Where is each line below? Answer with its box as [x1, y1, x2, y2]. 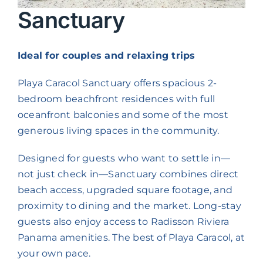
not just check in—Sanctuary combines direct [17, 168, 239, 180]
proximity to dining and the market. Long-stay [17, 200, 241, 211]
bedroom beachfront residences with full [17, 93, 215, 104]
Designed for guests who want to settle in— [17, 152, 231, 164]
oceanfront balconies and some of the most [17, 109, 228, 120]
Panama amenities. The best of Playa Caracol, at [17, 231, 245, 243]
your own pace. [17, 247, 91, 259]
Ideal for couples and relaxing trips [17, 49, 195, 61]
